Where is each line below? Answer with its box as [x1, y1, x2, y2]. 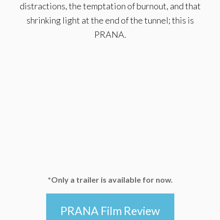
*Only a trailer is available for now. [47, 175, 173, 185]
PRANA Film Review [60, 204, 160, 218]
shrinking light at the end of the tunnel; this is [26, 15, 194, 26]
